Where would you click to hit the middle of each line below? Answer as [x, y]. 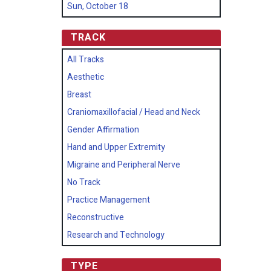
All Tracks [86, 60]
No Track [84, 182]
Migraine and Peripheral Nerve [124, 165]
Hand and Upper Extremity [116, 147]
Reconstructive [96, 217]
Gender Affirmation [103, 130]
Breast [79, 95]
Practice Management [109, 200]
